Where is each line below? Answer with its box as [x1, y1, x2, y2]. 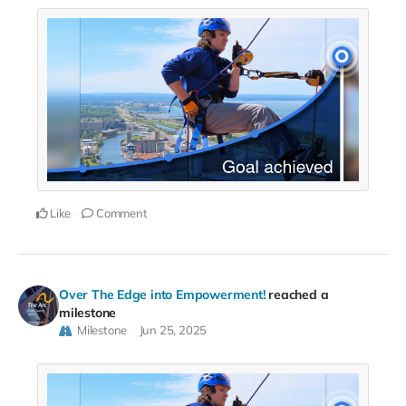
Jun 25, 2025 [139, 323, 208, 338]
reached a [268, 286, 329, 304]
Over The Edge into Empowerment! [59, 286, 266, 304]
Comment [93, 206, 148, 221]
